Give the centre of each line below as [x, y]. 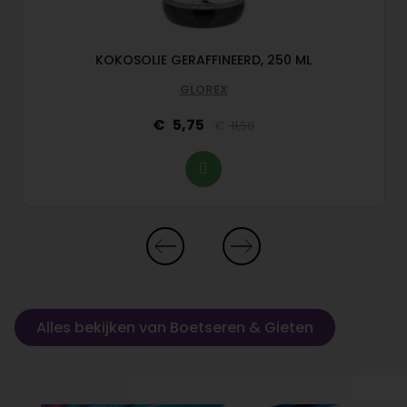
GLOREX [203, 89]
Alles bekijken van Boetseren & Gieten [175, 327]
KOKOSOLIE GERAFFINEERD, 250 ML [203, 60]
